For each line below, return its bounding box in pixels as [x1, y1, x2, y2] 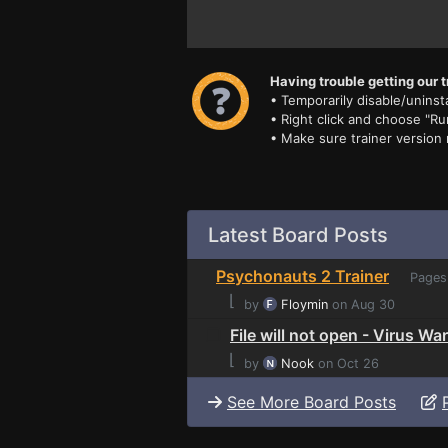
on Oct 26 [314, 355, 379, 371]
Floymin [281, 296, 328, 312]
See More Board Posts [227, 391, 396, 412]
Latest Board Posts [208, 222, 388, 247]
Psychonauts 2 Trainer [216, 265, 389, 286]
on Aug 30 [328, 296, 395, 312]
